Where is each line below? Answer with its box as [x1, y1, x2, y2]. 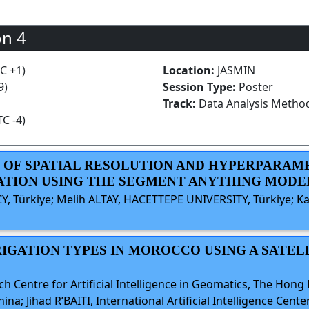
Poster [239, 79, 273, 94]
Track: [163, 95, 199, 111]
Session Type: [163, 79, 239, 94]
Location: [163, 62, 217, 78]
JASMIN [217, 62, 255, 78]
